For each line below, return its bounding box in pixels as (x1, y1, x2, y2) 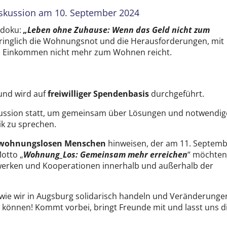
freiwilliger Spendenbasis (48, 88, 149, 99)
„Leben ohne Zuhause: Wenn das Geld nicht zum (23, 24, 210, 35)
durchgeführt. (149, 88, 205, 99)
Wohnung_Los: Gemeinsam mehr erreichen (23, 148, 188, 160)
